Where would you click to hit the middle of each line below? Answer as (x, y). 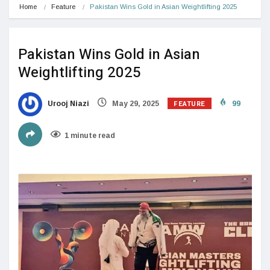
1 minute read (90, 135)
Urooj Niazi (67, 103)
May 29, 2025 (135, 103)
